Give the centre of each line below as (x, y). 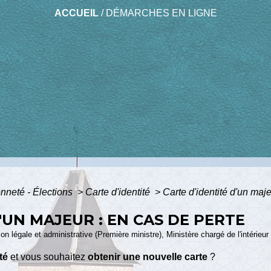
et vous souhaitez (48, 256)
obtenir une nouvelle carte (148, 256)
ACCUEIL (76, 13)
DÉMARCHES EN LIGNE (161, 13)
